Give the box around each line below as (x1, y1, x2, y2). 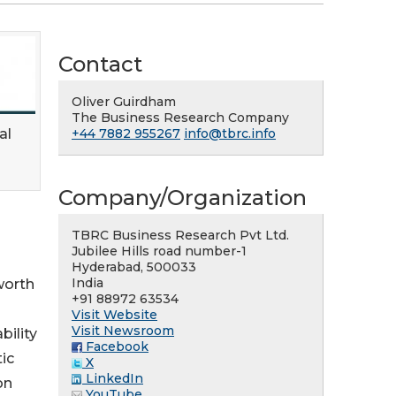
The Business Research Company (72, 110, 289, 126)
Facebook (82, 339, 148, 354)
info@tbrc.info (184, 126, 276, 141)
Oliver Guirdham (72, 94, 176, 110)
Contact (58, 51, 142, 77)
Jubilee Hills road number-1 (72, 243, 247, 259)
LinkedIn (82, 370, 143, 386)
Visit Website (72, 307, 157, 323)
